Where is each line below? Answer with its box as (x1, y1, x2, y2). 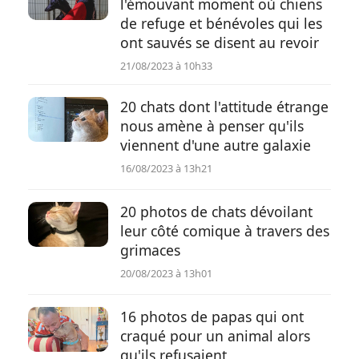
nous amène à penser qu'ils (120, 116, 304, 135)
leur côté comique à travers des (120, 221, 329, 240)
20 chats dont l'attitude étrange (120, 97, 329, 116)
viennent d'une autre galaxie (120, 135, 311, 155)
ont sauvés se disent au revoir (120, 33, 319, 52)
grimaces (120, 240, 180, 260)
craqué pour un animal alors (120, 326, 310, 345)
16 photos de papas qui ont (120, 307, 304, 326)
